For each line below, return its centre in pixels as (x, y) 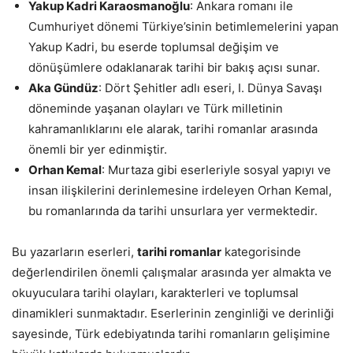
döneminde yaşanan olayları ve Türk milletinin (156, 109)
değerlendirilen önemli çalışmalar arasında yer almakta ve (172, 273)
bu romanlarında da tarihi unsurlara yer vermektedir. (173, 211)
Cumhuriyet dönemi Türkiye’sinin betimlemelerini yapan (184, 27)
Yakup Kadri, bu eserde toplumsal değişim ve (154, 47)
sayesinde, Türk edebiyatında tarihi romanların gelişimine (171, 334)
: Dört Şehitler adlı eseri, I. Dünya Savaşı (210, 88)
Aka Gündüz (63, 88)
